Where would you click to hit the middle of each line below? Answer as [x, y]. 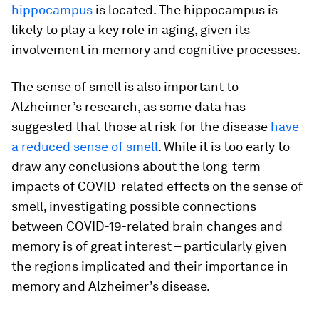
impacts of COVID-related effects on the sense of [157, 187]
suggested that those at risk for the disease [141, 127]
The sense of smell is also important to [125, 87]
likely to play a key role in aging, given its [131, 30]
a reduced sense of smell [85, 147]
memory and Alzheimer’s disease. [111, 286]
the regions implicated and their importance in [150, 266]
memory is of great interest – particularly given [149, 246]
